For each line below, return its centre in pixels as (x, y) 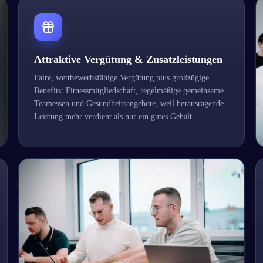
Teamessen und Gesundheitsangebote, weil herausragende (129, 104)
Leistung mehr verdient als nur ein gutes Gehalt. (114, 117)
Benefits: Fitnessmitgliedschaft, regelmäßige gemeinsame (129, 91)
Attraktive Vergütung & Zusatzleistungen (129, 60)
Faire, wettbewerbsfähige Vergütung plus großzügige (122, 78)
